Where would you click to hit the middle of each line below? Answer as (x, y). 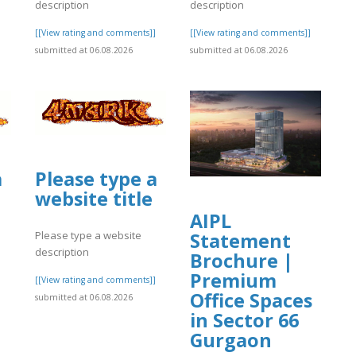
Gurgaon (231, 340)
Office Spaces (251, 300)
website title (94, 199)
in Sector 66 (244, 320)
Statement (240, 240)
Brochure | (242, 260)
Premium (233, 280)
